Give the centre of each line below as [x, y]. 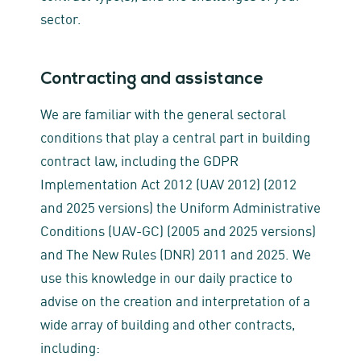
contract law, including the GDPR [139, 160]
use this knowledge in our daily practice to [166, 276]
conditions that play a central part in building [175, 136]
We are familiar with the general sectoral [163, 113]
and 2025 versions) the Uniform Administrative [180, 206]
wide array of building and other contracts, [168, 323]
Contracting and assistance [152, 79]
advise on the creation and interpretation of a [175, 300]
